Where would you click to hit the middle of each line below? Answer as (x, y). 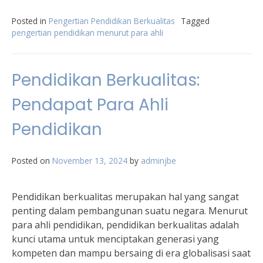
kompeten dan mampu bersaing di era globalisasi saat (131, 253)
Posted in (30, 21)
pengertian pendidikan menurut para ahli (87, 33)
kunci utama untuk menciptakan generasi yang (115, 239)
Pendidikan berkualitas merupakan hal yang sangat (125, 197)
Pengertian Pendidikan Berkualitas (112, 21)
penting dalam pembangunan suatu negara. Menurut (130, 211)
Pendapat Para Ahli (90, 105)
